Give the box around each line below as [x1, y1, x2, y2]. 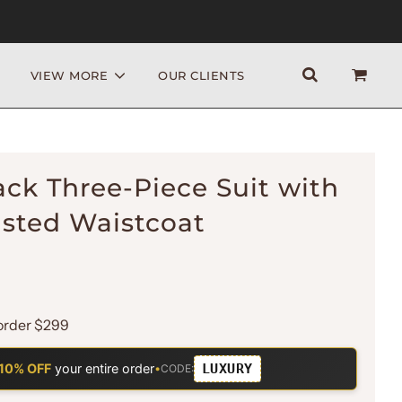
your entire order [50, 361, 154, 377]
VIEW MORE [30, 67, 109, 83]
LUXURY [201, 360, 253, 377]
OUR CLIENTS [158, 67, 245, 83]
